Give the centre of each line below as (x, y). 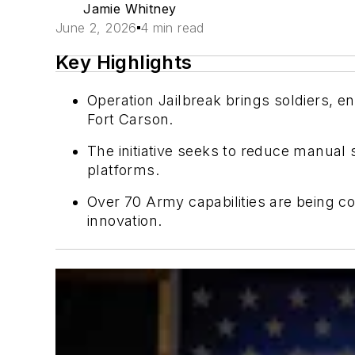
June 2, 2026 (96, 28)
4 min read (172, 28)
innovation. (125, 221)
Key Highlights (124, 62)
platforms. (124, 170)
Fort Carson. (130, 119)
